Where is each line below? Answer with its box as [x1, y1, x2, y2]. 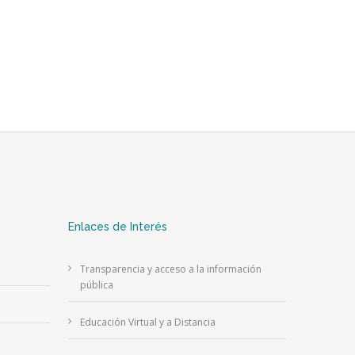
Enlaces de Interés [67, 220, 167, 234]
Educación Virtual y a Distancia [79, 315, 216, 330]
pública [79, 278, 113, 292]
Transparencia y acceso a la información [79, 262, 261, 277]
